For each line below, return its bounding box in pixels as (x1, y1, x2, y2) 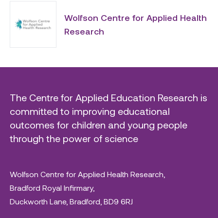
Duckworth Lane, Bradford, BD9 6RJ (10, 197, 133, 206)
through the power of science (10, 132, 138, 144)
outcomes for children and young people (10, 119, 187, 130)
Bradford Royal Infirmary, (10, 183, 94, 192)
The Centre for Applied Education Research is (10, 91, 207, 103)
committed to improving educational (10, 105, 170, 117)
